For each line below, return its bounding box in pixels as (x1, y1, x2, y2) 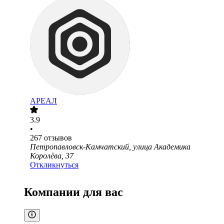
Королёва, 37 (30, 151, 73, 160)
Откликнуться (30, 160, 78, 169)
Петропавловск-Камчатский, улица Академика (30, 142, 190, 151)
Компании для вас (24, 185, 123, 199)
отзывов (44, 133, 72, 142)
